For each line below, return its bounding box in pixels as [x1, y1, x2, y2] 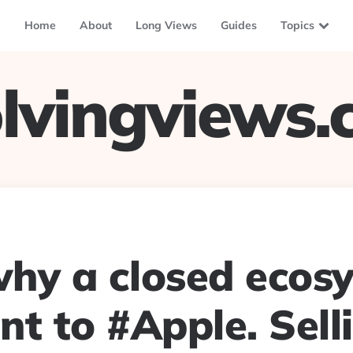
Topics [280, 18, 314, 32]
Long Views [135, 18, 197, 32]
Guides [220, 18, 257, 32]
